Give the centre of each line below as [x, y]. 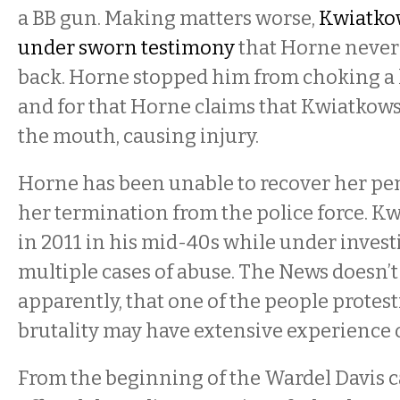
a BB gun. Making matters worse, [168, 18]
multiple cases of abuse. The [148, 272]
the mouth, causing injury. [138, 136]
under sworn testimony [126, 48]
